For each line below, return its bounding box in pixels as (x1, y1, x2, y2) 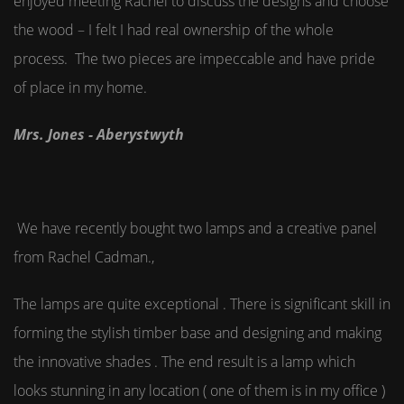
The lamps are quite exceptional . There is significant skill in (14, 294, 390, 314)
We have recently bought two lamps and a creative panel (17, 218, 377, 238)
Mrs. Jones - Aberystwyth (14, 124, 184, 144)
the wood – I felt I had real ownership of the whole (14, 20, 334, 40)
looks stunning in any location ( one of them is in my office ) (14, 381, 385, 400)
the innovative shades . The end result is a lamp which (14, 352, 355, 372)
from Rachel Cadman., (14, 247, 154, 267)
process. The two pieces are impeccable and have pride (14, 49, 375, 69)
